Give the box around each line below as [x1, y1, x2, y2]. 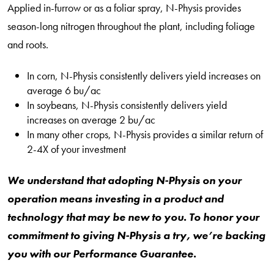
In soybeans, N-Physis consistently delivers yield [27, 98, 227, 112]
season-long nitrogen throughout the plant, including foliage [7, 19, 255, 33]
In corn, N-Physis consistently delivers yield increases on [27, 68, 261, 83]
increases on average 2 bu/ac [27, 113, 155, 127]
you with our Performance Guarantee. [7, 246, 196, 261]
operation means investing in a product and [7, 191, 224, 206]
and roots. [7, 37, 48, 51]
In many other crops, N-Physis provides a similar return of [27, 127, 263, 141]
